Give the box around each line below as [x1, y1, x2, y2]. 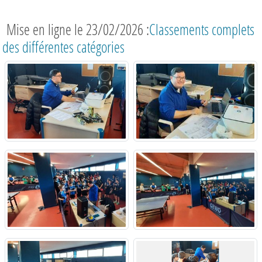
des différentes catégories [2, 37, 125, 57]
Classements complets [149, 19, 254, 39]
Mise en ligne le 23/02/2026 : [2, 19, 149, 39]
